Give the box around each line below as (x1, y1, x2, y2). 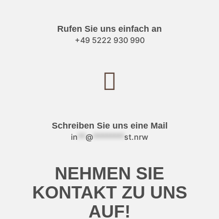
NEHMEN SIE (55, 163, 164, 183)
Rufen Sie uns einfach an (57, 24, 162, 34)
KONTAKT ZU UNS (32, 182, 187, 202)
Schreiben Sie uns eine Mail (51, 121, 168, 131)
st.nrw (124, 132, 148, 142)
